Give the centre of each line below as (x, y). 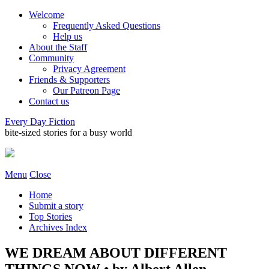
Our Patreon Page (86, 90)
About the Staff (58, 47)
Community (51, 58)
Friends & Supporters (69, 80)
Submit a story (56, 206)
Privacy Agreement (89, 69)
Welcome (47, 15)
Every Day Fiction (40, 122)
